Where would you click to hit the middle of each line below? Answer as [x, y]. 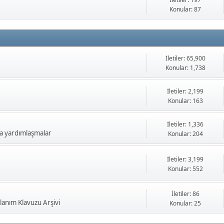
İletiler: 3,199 [185, 159]
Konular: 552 [185, 168]
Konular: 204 [185, 134]
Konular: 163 [185, 101]
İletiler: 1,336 [185, 124]
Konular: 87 [185, 9]
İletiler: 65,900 [185, 58]
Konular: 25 [185, 203]
